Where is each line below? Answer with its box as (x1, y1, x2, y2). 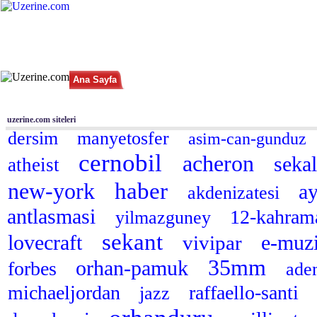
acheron (183, 151, 260, 176)
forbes (8, 258, 62, 279)
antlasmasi (7, 204, 101, 228)
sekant (102, 229, 168, 255)
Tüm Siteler (115, 93, 154, 102)
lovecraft (8, 231, 88, 254)
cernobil (79, 149, 168, 177)
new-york (8, 179, 100, 204)
